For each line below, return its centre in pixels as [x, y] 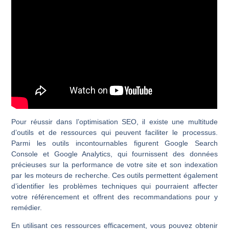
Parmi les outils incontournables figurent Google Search [114, 143]
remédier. [27, 207]
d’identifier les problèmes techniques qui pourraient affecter [114, 186]
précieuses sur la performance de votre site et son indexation [114, 164]
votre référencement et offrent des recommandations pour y [114, 197]
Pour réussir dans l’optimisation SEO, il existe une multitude [114, 121]
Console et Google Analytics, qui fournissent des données [114, 154]
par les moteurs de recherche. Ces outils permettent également [114, 175]
